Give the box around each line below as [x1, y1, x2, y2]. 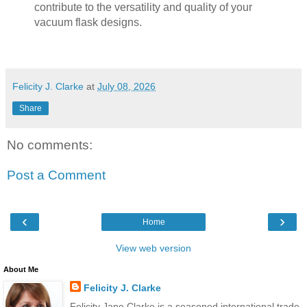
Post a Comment [7, 167, 106, 182]
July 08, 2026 [97, 81, 156, 93]
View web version [116, 243, 191, 254]
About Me [3, 265, 38, 274]
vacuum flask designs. [34, 16, 142, 29]
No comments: [7, 138, 93, 153]
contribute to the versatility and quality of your [34, 1, 252, 14]
